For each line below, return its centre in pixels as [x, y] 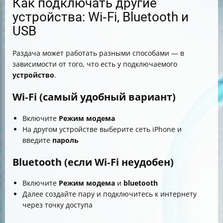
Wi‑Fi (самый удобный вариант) [94, 97]
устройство [33, 75]
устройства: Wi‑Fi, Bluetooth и [101, 17]
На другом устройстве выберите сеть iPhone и [102, 129]
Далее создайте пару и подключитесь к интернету [110, 194]
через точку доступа [57, 205]
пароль [65, 140]
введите [37, 140]
